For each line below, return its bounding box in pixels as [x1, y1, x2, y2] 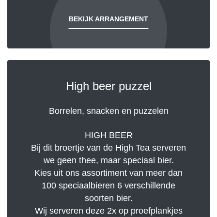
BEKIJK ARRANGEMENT [69, 15, 148, 23]
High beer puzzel [65, 79, 152, 93]
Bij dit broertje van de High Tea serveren [31, 143, 186, 153]
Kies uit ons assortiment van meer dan [34, 168, 183, 178]
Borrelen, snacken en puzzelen [48, 106, 169, 116]
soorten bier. [84, 193, 133, 203]
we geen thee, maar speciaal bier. [43, 155, 174, 166]
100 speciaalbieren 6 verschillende [42, 181, 175, 191]
